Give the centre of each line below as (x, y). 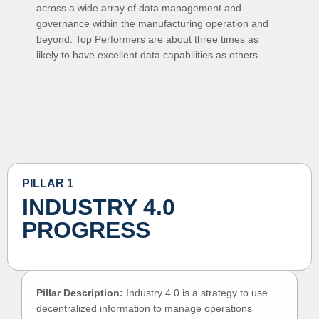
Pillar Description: (80, 293)
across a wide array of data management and (139, 8)
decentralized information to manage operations (144, 308)
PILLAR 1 (48, 183)
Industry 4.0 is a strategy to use (195, 293)
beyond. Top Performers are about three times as (147, 39)
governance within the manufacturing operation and (152, 23)
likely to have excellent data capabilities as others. (148, 55)
